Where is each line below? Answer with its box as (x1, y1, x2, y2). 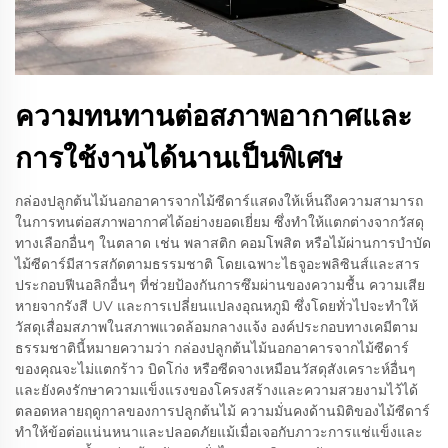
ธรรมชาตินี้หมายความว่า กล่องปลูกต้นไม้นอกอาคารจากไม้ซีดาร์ (15, 338, 409, 357)
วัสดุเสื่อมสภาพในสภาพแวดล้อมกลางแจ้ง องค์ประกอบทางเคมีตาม (15, 317, 418, 336)
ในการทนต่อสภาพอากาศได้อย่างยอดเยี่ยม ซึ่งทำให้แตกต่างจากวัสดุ (15, 212, 424, 231)
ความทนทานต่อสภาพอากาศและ (15, 98, 412, 133)
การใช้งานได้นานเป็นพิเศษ (15, 140, 342, 175)
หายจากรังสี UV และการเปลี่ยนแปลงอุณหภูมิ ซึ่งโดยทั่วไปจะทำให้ (15, 296, 418, 315)
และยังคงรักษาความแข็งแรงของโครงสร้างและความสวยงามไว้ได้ (15, 380, 418, 399)
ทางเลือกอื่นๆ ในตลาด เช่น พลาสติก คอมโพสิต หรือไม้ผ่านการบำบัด (15, 233, 431, 252)
